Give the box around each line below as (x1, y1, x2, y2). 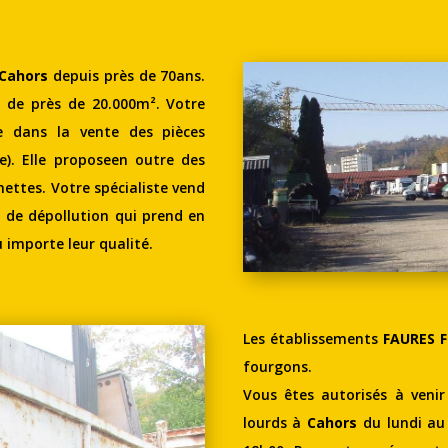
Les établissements (242, 329, 383, 349)
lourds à (242, 413, 308, 433)
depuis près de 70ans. (52, 65, 206, 85)
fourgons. (242, 357, 312, 377)
